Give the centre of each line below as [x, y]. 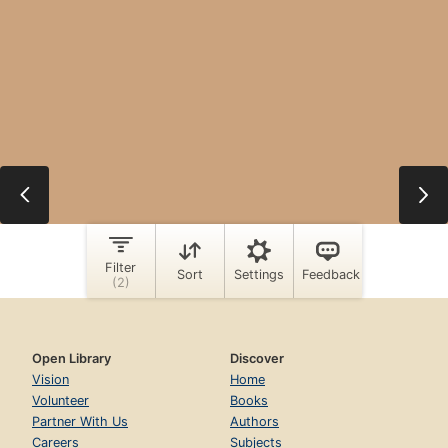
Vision [50, 379]
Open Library [71, 358]
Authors [254, 421]
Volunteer [60, 400]
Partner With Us [80, 421]
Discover [257, 358]
